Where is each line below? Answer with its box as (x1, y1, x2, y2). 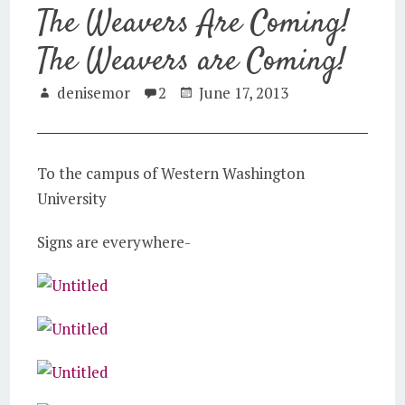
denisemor (57, 82, 131, 103)
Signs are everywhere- (37, 231, 192, 252)
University (37, 188, 108, 209)
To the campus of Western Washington (37, 163, 306, 184)
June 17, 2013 (199, 82, 289, 103)
